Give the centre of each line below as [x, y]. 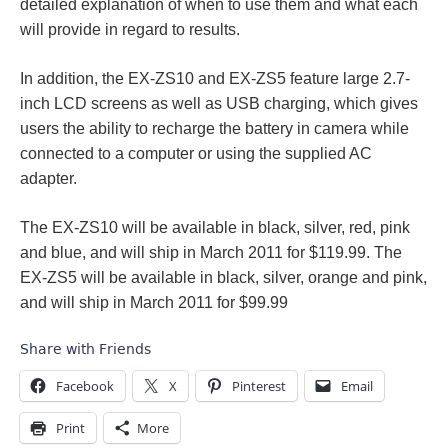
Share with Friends [85, 349]
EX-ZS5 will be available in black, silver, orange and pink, [223, 277]
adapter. [48, 178]
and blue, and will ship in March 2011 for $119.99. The [211, 252]
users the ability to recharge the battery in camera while [214, 128]
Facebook [85, 386]
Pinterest [259, 386]
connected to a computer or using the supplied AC [196, 153]
